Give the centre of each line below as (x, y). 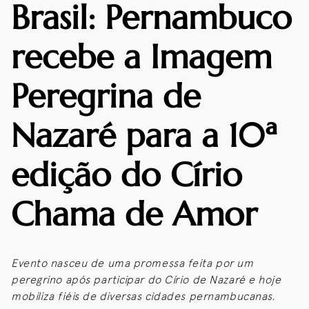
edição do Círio (127, 175)
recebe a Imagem (141, 57)
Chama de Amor (134, 214)
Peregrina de (106, 96)
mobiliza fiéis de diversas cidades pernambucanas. (143, 296)
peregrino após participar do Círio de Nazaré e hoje (146, 279)
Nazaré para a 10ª (144, 135)
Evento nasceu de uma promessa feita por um (132, 263)
